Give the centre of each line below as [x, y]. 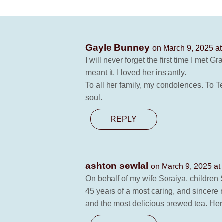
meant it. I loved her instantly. [136, 73]
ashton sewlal [118, 166]
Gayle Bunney [119, 47]
